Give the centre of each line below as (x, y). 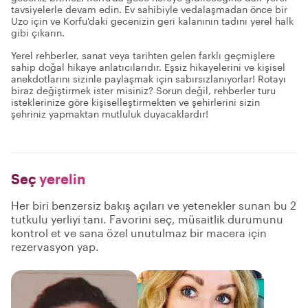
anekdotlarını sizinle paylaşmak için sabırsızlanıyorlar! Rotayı (148, 79)
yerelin (61, 179)
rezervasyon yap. (55, 246)
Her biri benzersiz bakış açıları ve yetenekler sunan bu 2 (154, 205)
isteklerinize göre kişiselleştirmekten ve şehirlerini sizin (135, 102)
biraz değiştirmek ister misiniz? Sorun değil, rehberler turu (143, 90)
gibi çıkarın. (38, 33)
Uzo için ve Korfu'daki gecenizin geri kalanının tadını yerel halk (152, 21)
